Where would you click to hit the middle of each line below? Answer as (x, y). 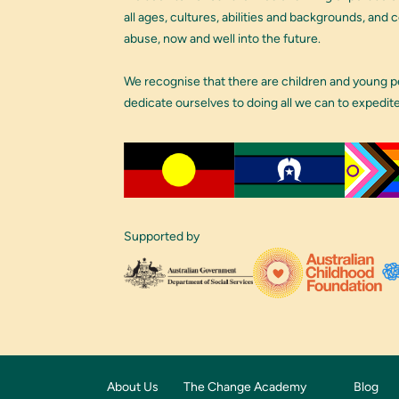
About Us (132, 387)
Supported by (161, 236)
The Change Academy (245, 387)
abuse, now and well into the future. (222, 39)
